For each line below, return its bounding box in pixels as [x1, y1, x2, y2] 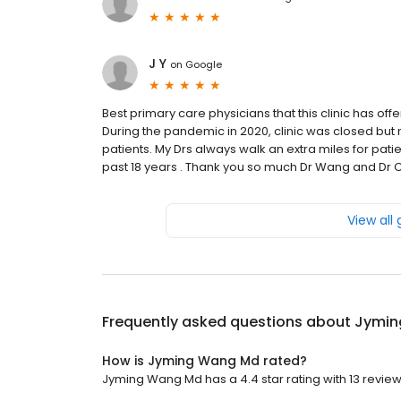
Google [185, 56, 222, 72]
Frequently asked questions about [102, 311, 354, 333]
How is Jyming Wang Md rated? [102, 352, 307, 371]
